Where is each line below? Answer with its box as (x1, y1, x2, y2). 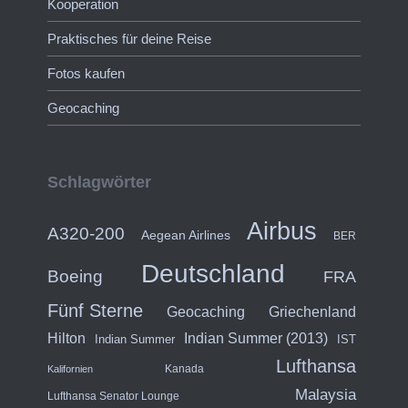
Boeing (46, 267, 103, 287)
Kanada (165, 362, 204, 376)
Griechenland (269, 304, 357, 321)
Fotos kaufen (46, 65, 125, 81)
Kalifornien (46, 363, 93, 375)
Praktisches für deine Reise (46, 30, 211, 46)
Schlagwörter (46, 173, 151, 192)
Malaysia (295, 385, 357, 404)
